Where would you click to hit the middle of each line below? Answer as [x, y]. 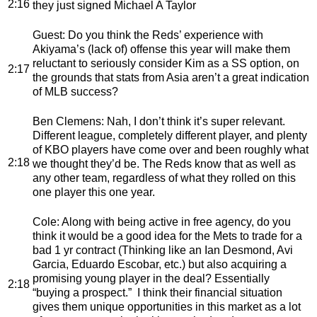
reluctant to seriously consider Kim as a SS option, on [166, 63]
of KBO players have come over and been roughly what [171, 149]
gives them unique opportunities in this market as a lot [167, 306]
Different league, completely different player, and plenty [170, 135]
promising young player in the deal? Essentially [151, 278]
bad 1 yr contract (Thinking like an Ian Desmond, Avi [163, 250]
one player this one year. [94, 192]
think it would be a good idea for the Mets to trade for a [167, 236]
